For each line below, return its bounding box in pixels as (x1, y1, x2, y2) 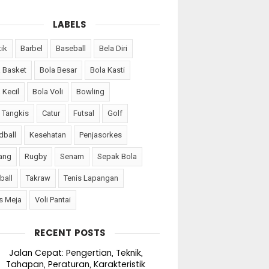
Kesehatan (29, 130, 66, 139)
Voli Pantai (35, 195, 71, 204)
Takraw (26, 174, 50, 183)
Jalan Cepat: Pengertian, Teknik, (8, 247, 143, 259)
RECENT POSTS (34, 226, 106, 239)
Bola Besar (40, 65, 77, 74)
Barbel (20, 44, 43, 53)
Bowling (76, 87, 104, 96)
